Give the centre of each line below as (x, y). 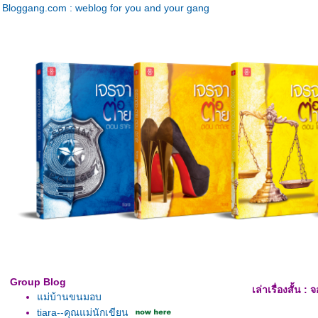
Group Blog (38, 282)
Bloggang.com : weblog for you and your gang (106, 8)
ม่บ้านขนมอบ (69, 297)
